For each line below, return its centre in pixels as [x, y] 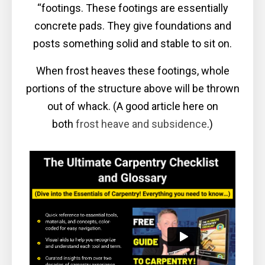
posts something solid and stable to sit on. [132, 43]
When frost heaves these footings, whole [132, 70]
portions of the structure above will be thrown [132, 88]
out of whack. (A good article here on [132, 106]
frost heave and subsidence [141, 124]
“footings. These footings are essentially [132, 8]
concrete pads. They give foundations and [132, 25]
